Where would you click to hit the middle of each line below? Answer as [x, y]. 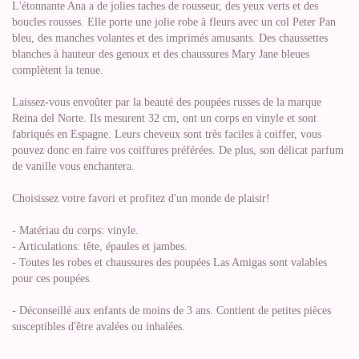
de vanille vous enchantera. [73, 166]
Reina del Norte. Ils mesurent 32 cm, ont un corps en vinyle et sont [164, 118]
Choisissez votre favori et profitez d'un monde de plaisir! [141, 198]
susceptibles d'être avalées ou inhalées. [99, 326]
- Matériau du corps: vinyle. [75, 230]
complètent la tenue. [58, 70]
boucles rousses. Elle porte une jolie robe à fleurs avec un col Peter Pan [174, 22]
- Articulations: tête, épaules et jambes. [100, 246]
